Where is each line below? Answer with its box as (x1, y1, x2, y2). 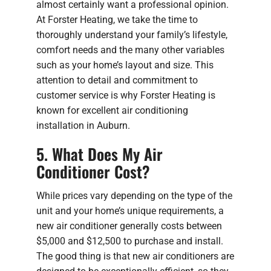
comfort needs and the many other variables (36, 44, 224, 56)
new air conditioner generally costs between (36, 220, 222, 232)
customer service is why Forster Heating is (36, 89, 215, 101)
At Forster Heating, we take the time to (36, 13, 198, 25)
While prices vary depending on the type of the (36, 189, 232, 201)
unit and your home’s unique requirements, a (36, 204, 224, 217)
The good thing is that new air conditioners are (36, 250, 234, 262)
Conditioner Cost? (36, 159, 150, 183)
